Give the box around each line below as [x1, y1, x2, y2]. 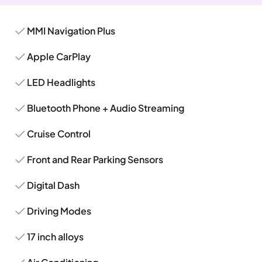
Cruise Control [27, 127, 91, 140]
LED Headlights [27, 76, 96, 88]
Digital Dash [27, 179, 80, 191]
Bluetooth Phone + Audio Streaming [27, 102, 185, 114]
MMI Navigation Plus [27, 25, 116, 37]
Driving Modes [27, 205, 92, 217]
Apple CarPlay [27, 50, 91, 63]
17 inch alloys [27, 230, 84, 243]
